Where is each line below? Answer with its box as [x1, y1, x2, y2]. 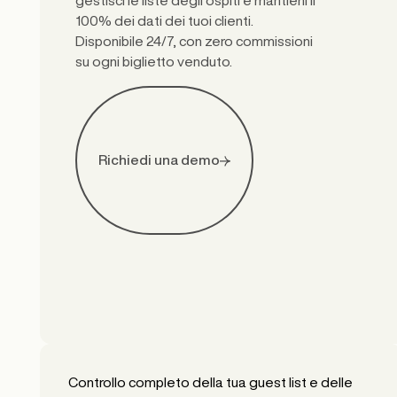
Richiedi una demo [97, 152, 220, 167]
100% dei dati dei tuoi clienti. [74, 12, 253, 27]
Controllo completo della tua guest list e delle [67, 375, 353, 390]
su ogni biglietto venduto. [74, 53, 232, 68]
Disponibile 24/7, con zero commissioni [74, 33, 313, 48]
